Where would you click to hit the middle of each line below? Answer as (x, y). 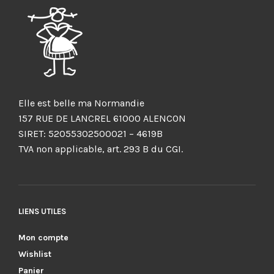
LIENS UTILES (42, 211)
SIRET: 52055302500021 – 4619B (91, 133)
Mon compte (43, 237)
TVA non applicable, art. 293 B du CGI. (101, 149)
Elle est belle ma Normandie (81, 103)
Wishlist (35, 254)
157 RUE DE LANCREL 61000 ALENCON (102, 118)
